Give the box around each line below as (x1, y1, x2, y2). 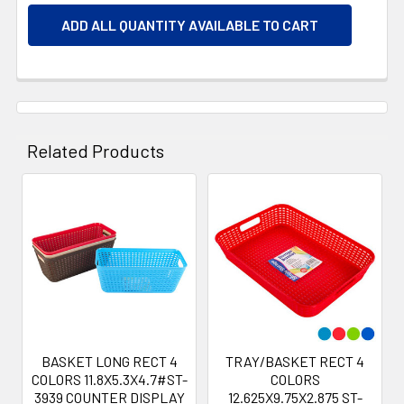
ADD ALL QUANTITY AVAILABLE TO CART (61, 15, 318, 33)
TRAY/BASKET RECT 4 (225, 352, 364, 370)
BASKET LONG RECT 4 (41, 352, 178, 370)
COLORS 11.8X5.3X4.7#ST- (31, 370, 188, 388)
